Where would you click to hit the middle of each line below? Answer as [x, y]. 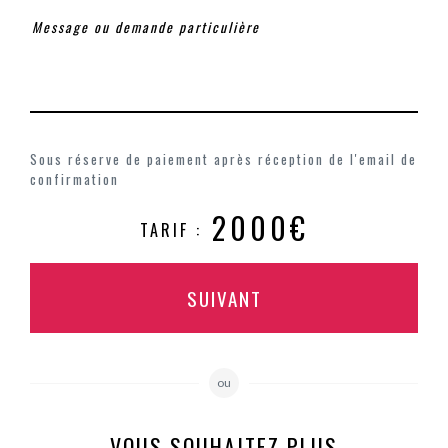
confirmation [74, 179]
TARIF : [170, 229]
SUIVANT [224, 297]
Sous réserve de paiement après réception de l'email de [223, 159]
